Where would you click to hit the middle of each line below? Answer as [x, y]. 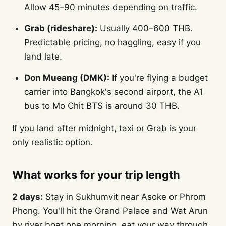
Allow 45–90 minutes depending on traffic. [111, 7]
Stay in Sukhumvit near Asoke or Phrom [124, 197]
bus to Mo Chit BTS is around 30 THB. [102, 106]
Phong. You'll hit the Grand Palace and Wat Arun [110, 211]
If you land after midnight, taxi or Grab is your [104, 128]
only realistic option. [52, 142]
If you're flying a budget [159, 78]
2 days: [27, 197]
